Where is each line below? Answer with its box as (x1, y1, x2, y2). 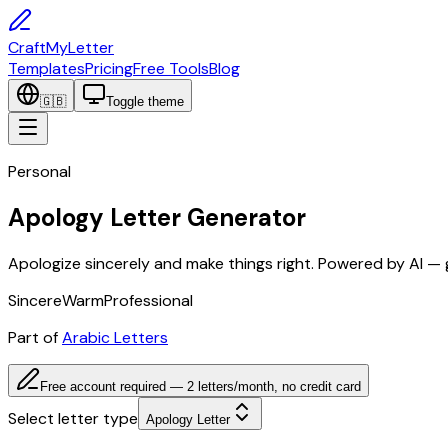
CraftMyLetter (8, 37, 114, 58)
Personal (8, 161, 71, 182)
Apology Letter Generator (8, 201, 306, 233)
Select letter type (8, 407, 138, 429)
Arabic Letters (62, 326, 168, 348)
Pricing (85, 58, 133, 79)
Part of (8, 326, 58, 348)
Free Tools (133, 58, 209, 79)
